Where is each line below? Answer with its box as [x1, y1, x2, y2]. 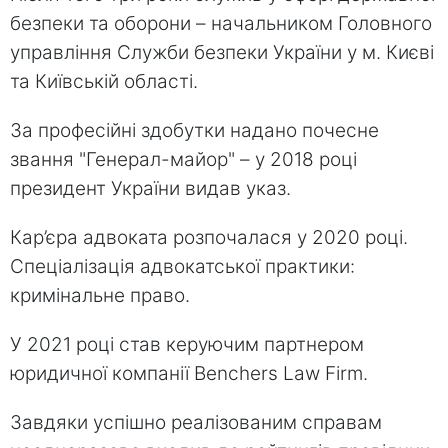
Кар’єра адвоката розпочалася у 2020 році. [10, 226, 408, 250]
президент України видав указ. [10, 177, 291, 201]
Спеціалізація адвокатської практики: [10, 255, 355, 279]
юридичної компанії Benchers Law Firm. [10, 362, 368, 386]
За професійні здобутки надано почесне [10, 119, 379, 143]
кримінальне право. [10, 284, 190, 308]
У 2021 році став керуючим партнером [10, 333, 364, 357]
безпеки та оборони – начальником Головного [10, 12, 432, 36]
